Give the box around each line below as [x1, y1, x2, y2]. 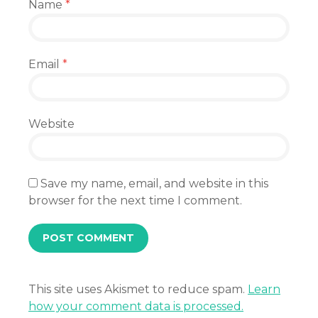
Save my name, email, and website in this [40, 177, 268, 190]
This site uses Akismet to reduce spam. [28, 283, 248, 296]
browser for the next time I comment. [28, 194, 242, 207]
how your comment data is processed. [28, 300, 243, 313]
